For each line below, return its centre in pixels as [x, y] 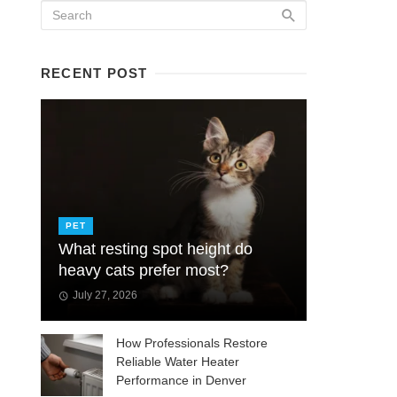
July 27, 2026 [105, 295]
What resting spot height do [156, 249]
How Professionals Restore [192, 343]
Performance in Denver [181, 380]
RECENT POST [94, 73]
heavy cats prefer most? [144, 270]
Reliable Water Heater [178, 361]
